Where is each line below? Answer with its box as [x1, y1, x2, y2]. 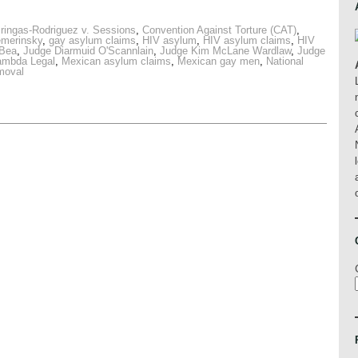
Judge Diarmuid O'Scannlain [23, 45, 153, 58]
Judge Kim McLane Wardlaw [160, 45, 291, 58]
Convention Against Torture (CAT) [142, 24, 296, 37]
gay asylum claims [49, 34, 136, 47]
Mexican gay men [177, 55, 260, 68]
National [266, 55, 304, 68]
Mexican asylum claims [62, 55, 171, 68]
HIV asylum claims [203, 34, 291, 47]
